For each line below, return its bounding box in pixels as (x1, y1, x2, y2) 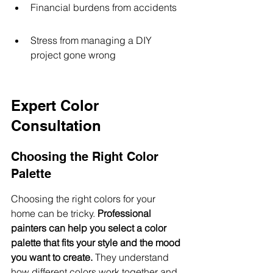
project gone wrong (30, 49, 116, 61)
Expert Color (11, 97, 103, 114)
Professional (97, 207, 154, 219)
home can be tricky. (11, 207, 97, 219)
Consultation (11, 117, 101, 134)
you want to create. (11, 251, 93, 263)
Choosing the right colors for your (11, 193, 158, 205)
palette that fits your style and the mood (11, 236, 183, 249)
